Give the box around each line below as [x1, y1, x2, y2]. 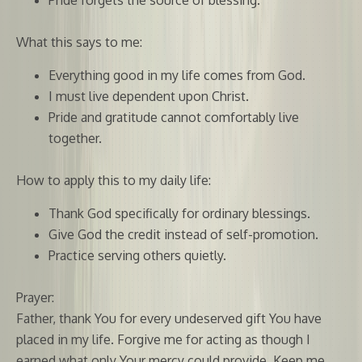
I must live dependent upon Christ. [48, 87, 249, 104]
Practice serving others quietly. [48, 246, 226, 263]
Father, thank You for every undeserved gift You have [16, 309, 322, 326]
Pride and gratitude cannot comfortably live [48, 108, 299, 125]
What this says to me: [16, 33, 142, 50]
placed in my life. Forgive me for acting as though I [16, 330, 310, 347]
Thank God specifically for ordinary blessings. [48, 204, 310, 221]
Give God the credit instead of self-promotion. [48, 225, 318, 242]
